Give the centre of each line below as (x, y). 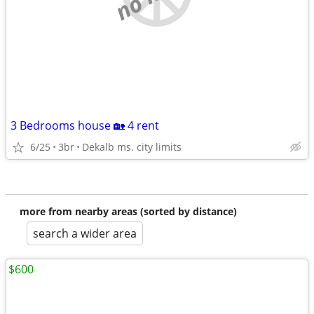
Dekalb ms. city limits (132, 147)
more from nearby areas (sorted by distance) (128, 211)
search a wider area (85, 233)
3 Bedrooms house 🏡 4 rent (85, 125)
